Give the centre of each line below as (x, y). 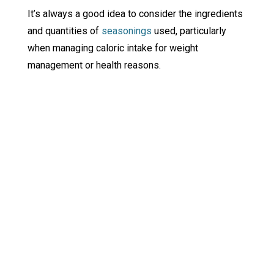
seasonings (126, 31)
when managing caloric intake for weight (113, 48)
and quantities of (64, 31)
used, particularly (189, 31)
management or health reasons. (94, 65)
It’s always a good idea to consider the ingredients (135, 13)
